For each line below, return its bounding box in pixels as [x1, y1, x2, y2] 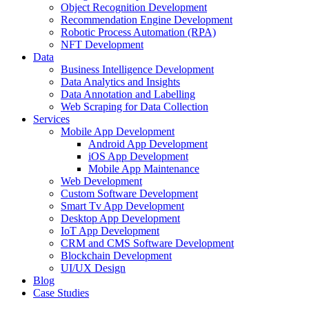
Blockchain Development [61, 249, 172, 261]
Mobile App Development [61, 125, 175, 137]
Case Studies [33, 286, 89, 299]
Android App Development [88, 137, 208, 150]
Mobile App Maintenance [88, 162, 199, 175]
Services [33, 112, 70, 125]
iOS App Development [88, 150, 188, 162]
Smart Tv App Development [61, 199, 184, 212]
